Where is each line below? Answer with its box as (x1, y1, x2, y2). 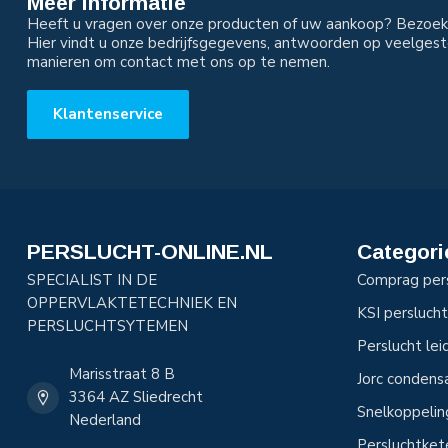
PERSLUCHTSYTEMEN (27, 316, 188, 336)
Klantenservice (53, 104, 163, 124)
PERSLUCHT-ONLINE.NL (27, 240, 273, 263)
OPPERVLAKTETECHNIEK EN (27, 293, 237, 313)
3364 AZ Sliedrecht (69, 387, 203, 407)
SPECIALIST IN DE (27, 270, 157, 290)
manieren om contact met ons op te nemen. (27, 52, 330, 72)
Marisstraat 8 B (69, 364, 175, 384)
